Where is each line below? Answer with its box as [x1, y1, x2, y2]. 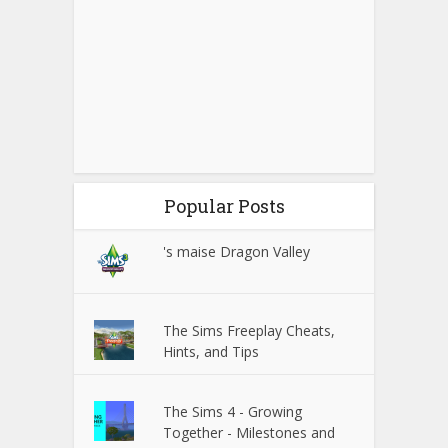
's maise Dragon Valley [163, 241, 311, 261]
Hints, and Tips [163, 341, 260, 361]
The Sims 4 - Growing [163, 401, 303, 421]
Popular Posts [163, 193, 285, 218]
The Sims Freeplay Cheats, [163, 320, 336, 340]
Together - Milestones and [163, 422, 336, 442]
